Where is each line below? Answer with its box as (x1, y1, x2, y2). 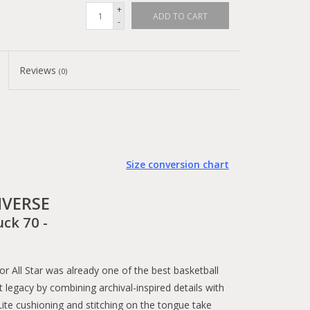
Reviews (19, 64, 60, 77)
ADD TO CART (153, 10, 208, 22)
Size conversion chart (126, 158, 229, 171)
